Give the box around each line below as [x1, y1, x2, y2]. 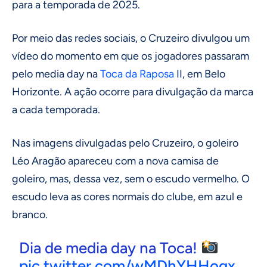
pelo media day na [12, 67, 100, 80]
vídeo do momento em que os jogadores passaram [12, 49, 249, 63]
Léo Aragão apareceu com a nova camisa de [12, 154, 219, 167]
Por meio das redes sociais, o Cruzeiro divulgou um [12, 31, 250, 45]
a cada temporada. [12, 103, 100, 116]
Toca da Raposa [100, 67, 174, 80]
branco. [12, 207, 48, 221]
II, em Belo [174, 67, 225, 80]
